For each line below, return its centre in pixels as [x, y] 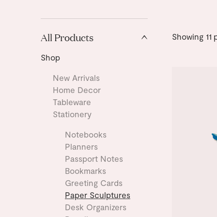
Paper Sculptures [97, 195]
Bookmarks [85, 171]
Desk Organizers [95, 207]
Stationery [72, 114]
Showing [189, 37]
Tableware [72, 102]
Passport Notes [94, 159]
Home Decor [77, 90]
